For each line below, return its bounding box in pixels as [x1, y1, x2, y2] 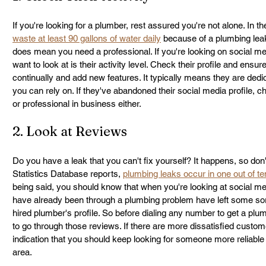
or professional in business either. [12, 99, 141, 109]
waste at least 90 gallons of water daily [12, 33, 161, 43]
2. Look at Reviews [12, 123, 127, 140]
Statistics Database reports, [12, 169, 123, 179]
